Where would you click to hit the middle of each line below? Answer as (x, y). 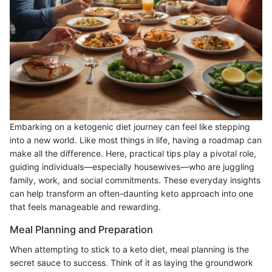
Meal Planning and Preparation (81, 230)
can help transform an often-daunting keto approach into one (131, 194)
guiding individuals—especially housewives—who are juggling (132, 167)
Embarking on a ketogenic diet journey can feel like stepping (130, 127)
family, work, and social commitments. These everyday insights (135, 180)
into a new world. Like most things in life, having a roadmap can (136, 140)
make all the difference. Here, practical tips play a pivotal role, (133, 154)
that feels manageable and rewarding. (85, 207)
